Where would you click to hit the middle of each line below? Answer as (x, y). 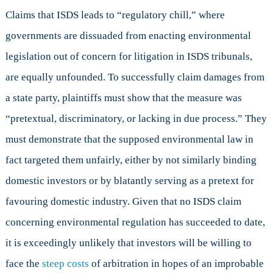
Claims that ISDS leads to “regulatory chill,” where (115, 15)
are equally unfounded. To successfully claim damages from (135, 77)
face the (23, 264)
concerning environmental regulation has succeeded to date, (135, 222)
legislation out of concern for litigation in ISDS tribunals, (129, 57)
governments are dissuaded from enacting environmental (128, 36)
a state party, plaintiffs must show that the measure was (123, 98)
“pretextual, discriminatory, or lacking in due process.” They (136, 119)
